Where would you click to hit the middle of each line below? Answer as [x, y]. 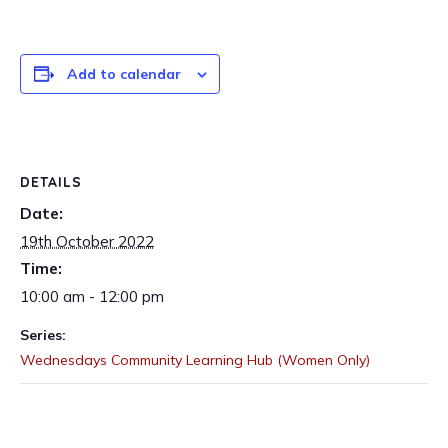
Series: [43, 335]
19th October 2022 [87, 242]
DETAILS [51, 181]
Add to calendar [123, 73]
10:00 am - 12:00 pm [92, 297]
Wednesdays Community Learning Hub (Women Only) [195, 360]
